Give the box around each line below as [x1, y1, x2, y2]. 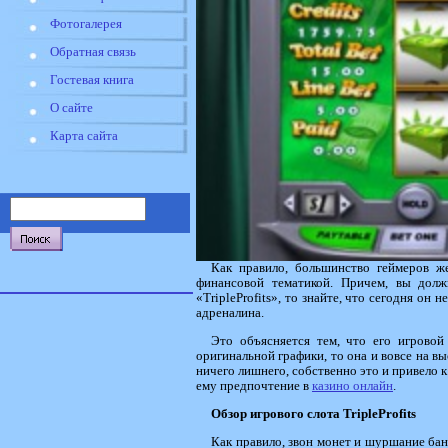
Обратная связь [50, 45, 136, 59]
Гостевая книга [50, 73, 134, 87]
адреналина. [196, 306, 264, 321]
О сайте [50, 101, 93, 115]
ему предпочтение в [196, 379, 312, 394]
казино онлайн [312, 379, 393, 394]
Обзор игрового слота [211, 406, 343, 421]
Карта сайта [50, 129, 118, 143]
